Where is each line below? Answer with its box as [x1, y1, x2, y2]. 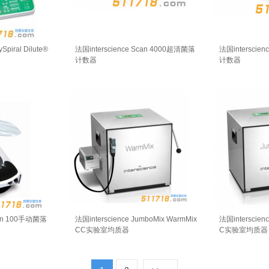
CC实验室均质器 [75, 226, 129, 234]
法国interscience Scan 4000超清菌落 [75, 45, 195, 53]
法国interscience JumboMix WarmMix [75, 215, 197, 223]
